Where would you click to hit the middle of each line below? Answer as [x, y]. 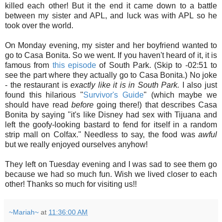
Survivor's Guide [113, 95]
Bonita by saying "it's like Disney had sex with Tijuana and [111, 115]
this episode [76, 65]
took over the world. [39, 26]
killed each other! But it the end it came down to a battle [111, 6]
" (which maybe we [180, 95]
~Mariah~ [24, 212]
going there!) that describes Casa [155, 105]
